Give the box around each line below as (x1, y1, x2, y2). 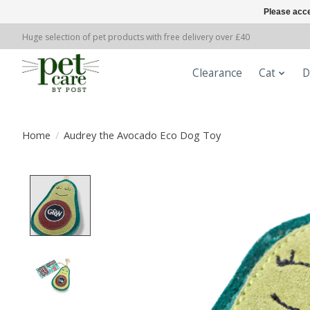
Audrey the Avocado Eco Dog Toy (63, 127, 221, 142)
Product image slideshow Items (98, 174, 278, 192)
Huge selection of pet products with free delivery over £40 (22, 30, 250, 43)
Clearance (192, 66, 243, 81)
